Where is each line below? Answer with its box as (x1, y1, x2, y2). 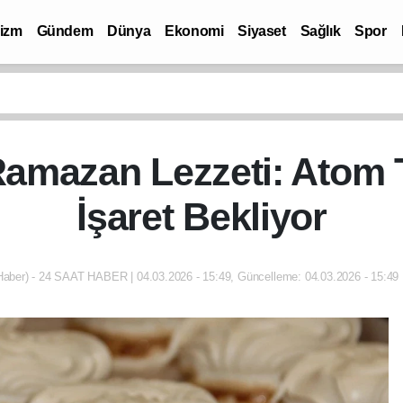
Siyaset (237, 22, 286, 39)
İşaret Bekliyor (76, 195, 327, 238)
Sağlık (300, 22, 341, 39)
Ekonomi (165, 22, 224, 39)
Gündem (36, 22, 94, 39)
